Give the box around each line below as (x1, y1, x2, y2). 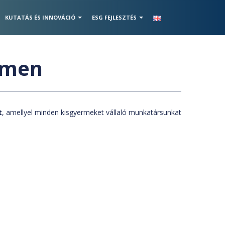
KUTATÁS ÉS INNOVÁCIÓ (5, 14, 75, 21)
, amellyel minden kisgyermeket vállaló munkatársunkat (2, 107, 181, 117)
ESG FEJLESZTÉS (92, 14, 137, 21)
